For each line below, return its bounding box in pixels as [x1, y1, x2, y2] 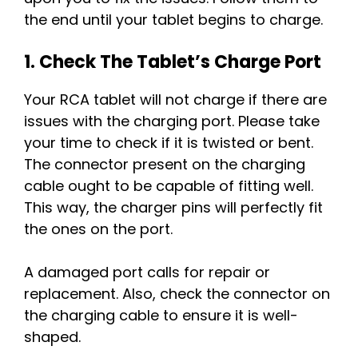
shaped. [24, 327, 81, 348]
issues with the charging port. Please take [24, 111, 320, 132]
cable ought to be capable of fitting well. [24, 176, 313, 197]
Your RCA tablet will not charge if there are [24, 89, 327, 110]
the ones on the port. [24, 219, 173, 240]
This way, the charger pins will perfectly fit [24, 197, 323, 218]
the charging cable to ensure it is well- [24, 305, 298, 326]
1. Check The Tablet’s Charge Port [24, 50, 321, 75]
